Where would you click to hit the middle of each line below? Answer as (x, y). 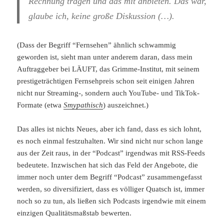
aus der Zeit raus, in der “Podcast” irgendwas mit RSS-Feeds (111, 153)
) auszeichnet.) (126, 105)
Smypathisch (83, 105)
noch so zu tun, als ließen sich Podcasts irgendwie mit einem (112, 201)
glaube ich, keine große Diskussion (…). (101, 16)
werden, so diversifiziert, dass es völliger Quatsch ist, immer (111, 189)
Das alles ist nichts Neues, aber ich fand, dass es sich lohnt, (109, 129)
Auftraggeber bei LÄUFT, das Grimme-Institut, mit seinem (108, 69)
